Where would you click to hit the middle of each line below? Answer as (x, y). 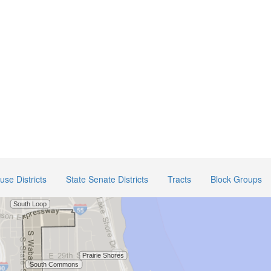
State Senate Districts (107, 179)
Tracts (179, 179)
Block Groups (236, 179)
